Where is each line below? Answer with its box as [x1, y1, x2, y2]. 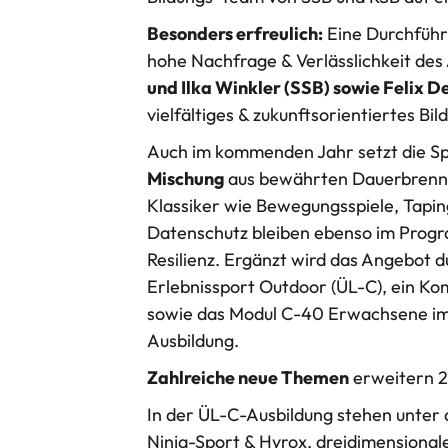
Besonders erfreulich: [147, 22, 323, 46]
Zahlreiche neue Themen [147, 366, 349, 390]
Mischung [147, 167, 228, 191]
